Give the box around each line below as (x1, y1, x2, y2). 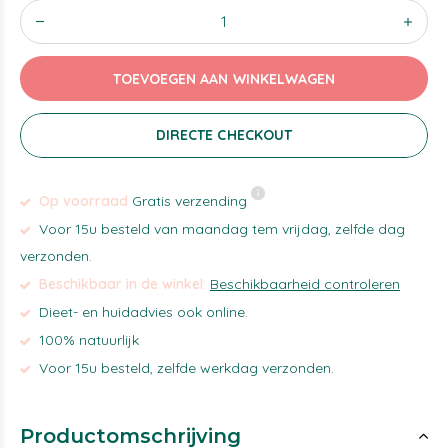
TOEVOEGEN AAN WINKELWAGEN (113, 69, 335, 88)
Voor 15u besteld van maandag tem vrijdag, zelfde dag (35, 220, 405, 238)
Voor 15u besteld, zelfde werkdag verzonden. (35, 359, 334, 377)
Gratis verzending (128, 192, 251, 210)
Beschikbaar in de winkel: (35, 275, 210, 293)
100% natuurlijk (35, 331, 139, 349)
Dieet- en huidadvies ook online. (35, 303, 248, 321)
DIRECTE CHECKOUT (156, 126, 292, 144)
